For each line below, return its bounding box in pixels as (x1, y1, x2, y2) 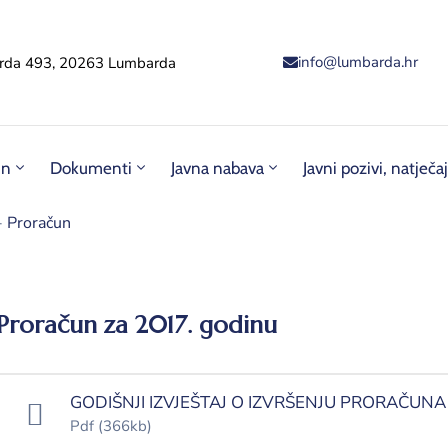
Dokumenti (50, 158, 132, 179)
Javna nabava (171, 158, 264, 179)
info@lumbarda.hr (298, 52, 419, 73)
